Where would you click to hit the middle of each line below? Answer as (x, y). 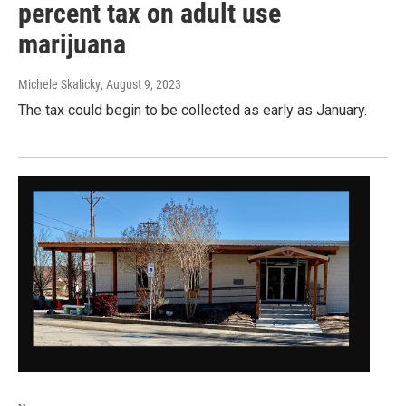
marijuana (72, 44)
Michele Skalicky (59, 85)
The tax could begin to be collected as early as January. (193, 111)
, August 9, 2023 (141, 85)
